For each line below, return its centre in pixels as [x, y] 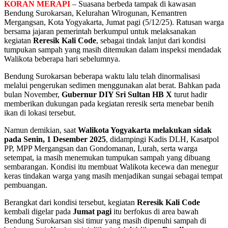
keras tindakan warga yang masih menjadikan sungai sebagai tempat [113, 176]
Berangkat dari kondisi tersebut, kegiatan [70, 203]
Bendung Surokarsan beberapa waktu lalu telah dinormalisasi [102, 76]
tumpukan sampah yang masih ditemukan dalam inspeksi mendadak [113, 50]
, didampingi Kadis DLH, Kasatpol [162, 139]
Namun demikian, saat [41, 130]
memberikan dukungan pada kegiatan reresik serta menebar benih [109, 104]
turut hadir [190, 95]
